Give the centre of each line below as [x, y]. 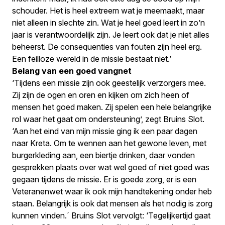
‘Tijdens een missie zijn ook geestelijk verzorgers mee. [109, 83]
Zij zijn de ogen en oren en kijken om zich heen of [101, 95]
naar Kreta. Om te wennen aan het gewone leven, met [109, 143]
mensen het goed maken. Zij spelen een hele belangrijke [112, 107]
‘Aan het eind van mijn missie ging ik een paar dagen [105, 131]
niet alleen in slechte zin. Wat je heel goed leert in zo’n [108, 23]
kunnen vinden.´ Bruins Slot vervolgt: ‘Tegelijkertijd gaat [111, 215]
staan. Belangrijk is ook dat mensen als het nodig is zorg [112, 203]
